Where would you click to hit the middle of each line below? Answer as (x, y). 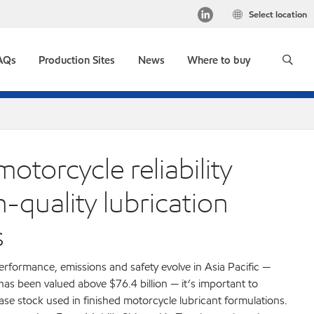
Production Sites (77, 60)
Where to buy (218, 60)
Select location (278, 15)
